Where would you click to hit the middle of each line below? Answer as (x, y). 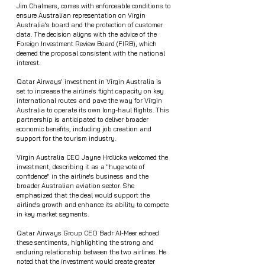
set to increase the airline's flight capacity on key (91, 91)
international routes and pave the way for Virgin (90, 100)
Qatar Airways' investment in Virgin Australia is (90, 81)
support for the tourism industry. (66, 138)
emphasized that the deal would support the (84, 195)
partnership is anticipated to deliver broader (83, 119)
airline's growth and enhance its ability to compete (93, 204)
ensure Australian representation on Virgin (82, 15)
